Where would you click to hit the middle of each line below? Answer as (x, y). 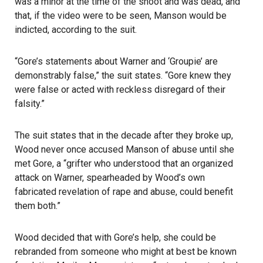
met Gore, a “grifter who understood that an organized (124, 163)
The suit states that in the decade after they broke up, (124, 135)
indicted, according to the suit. (76, 30)
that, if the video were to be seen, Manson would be (121, 16)
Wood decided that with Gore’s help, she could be (115, 237)
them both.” (38, 206)
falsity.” (30, 104)
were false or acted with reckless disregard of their (120, 90)
